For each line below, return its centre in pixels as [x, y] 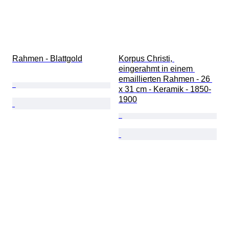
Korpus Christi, [146, 59]
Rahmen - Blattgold [47, 59]
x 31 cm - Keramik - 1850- [165, 89]
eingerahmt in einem [157, 69]
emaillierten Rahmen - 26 [165, 79]
